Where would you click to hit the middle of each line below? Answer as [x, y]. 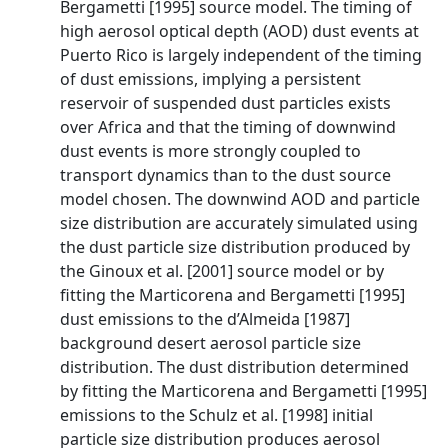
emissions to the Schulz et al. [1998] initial [216, 415]
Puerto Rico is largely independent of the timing [241, 55]
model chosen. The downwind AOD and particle [240, 199]
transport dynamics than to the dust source [225, 175]
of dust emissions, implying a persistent [210, 79]
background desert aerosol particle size [210, 343]
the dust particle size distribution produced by [235, 247]
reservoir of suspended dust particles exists [225, 103]
